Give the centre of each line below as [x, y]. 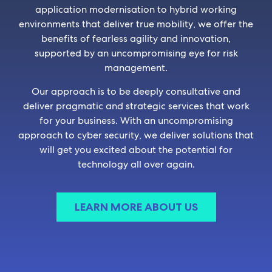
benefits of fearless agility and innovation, [136, 39]
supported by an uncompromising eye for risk [136, 53]
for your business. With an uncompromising [136, 120]
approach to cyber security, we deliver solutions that [136, 135]
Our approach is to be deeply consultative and [136, 91]
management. [136, 68]
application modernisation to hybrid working [136, 10]
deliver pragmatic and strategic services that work [136, 106]
